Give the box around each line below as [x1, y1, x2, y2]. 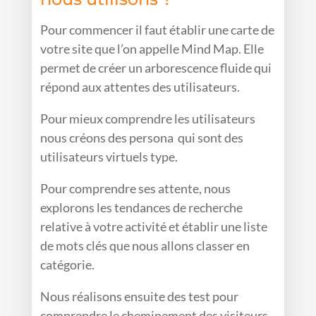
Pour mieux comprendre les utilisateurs [40, 111, 256, 127]
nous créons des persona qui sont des [40, 130, 244, 146]
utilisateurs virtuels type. [40, 149, 178, 165]
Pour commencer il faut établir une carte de [40, 22, 275, 38]
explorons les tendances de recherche [40, 200, 243, 216]
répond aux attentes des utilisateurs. [40, 79, 241, 95]
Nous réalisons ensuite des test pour [40, 288, 239, 305]
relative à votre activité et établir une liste [40, 219, 268, 235]
